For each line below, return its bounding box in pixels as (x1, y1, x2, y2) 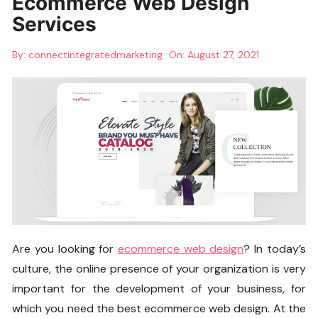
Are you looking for (12, 241, 118, 256)
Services (12, 12, 97, 36)
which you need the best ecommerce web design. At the (12, 300, 306, 316)
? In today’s (243, 241, 306, 256)
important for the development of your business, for (12, 280, 306, 296)
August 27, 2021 (187, 48, 260, 61)
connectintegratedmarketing (28, 48, 163, 61)
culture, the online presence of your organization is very (12, 261, 306, 276)
